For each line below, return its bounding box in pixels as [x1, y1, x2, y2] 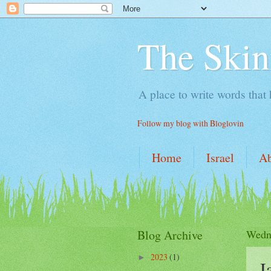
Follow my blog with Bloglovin [137, 117, 244, 129]
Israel [206, 149, 234, 166]
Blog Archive [137, 227, 203, 243]
